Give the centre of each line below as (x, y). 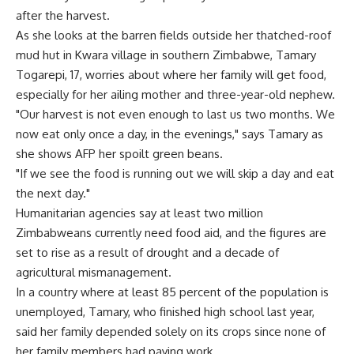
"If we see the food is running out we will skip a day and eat (175, 173)
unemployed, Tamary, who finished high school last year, (165, 312)
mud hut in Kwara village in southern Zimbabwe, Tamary (166, 55)
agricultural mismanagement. (94, 272)
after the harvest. (63, 15)
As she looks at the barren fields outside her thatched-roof (173, 35)
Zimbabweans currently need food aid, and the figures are (171, 233)
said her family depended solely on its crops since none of (171, 331)
